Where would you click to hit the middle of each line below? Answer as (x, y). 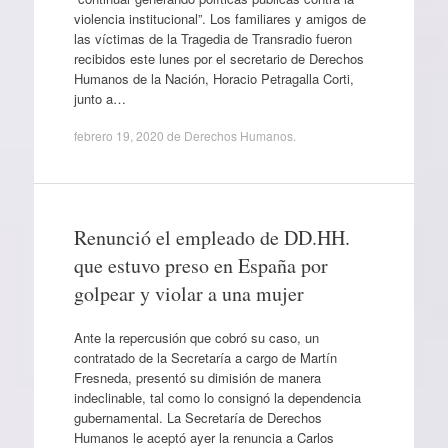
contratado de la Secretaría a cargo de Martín (205, 357)
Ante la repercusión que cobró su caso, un (196, 337)
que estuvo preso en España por (200, 265)
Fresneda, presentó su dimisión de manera (197, 377)
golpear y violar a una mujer (188, 293)
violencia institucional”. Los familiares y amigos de (219, 18)
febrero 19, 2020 (118, 135)
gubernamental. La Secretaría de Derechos (197, 417)
